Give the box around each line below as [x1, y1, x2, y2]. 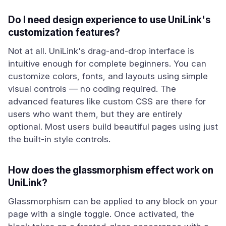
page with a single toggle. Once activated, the [8, 209, 194, 219]
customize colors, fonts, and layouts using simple [8, 71, 208, 81]
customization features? [8, 27, 120, 38]
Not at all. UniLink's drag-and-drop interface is [8, 46, 194, 56]
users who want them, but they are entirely [8, 109, 182, 119]
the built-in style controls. [8, 134, 110, 144]
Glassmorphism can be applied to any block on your [8, 196, 217, 206]
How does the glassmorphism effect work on [8, 164, 213, 176]
